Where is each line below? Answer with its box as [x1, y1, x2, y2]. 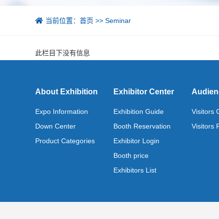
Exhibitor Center [113, 88, 174, 96]
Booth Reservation [113, 122, 171, 130]
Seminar [105, 17, 131, 24]
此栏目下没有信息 [35, 49, 90, 57]
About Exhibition [35, 88, 98, 96]
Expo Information [35, 108, 88, 115]
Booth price [113, 152, 149, 159]
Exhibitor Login [113, 137, 159, 145]
